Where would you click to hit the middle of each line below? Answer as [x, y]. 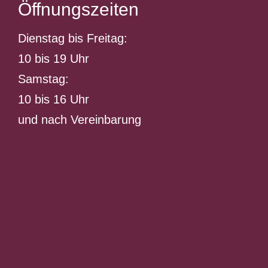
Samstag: [43, 79]
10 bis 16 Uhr [53, 99]
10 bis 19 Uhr [53, 59]
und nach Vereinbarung [79, 120]
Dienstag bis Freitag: [72, 38]
